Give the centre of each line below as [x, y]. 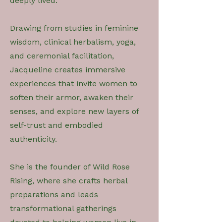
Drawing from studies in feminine [74, 28]
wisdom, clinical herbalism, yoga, [73, 42]
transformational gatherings [63, 208]
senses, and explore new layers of [74, 111]
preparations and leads [54, 194]
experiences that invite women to [74, 83]
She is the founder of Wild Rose [70, 166]
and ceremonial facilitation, [62, 55]
